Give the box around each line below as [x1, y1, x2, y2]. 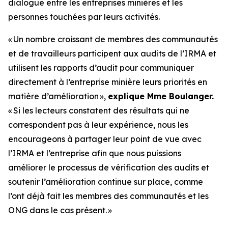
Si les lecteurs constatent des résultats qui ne [13, 105, 189, 116]
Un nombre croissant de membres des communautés [13, 34, 218, 44]
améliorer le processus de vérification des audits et [8, 162, 209, 173]
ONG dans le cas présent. [8, 205, 107, 215]
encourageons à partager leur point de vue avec [8, 134, 202, 144]
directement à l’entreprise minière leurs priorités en [8, 77, 207, 87]
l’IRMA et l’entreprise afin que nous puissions [8, 148, 181, 158]
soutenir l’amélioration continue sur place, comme [8, 177, 203, 187]
